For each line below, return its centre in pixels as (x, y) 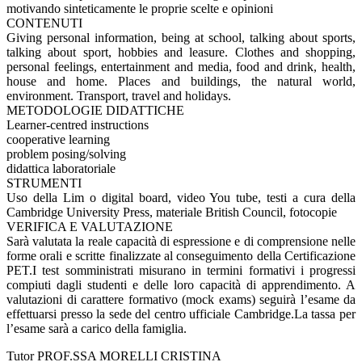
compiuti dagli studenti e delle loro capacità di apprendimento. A (181, 285)
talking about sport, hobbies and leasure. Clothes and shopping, (181, 53)
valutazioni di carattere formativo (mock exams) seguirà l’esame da (181, 300)
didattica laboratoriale (61, 169)
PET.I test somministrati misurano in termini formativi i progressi (181, 271)
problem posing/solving (66, 154)
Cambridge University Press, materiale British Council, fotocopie (172, 213)
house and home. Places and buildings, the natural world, (181, 82)
